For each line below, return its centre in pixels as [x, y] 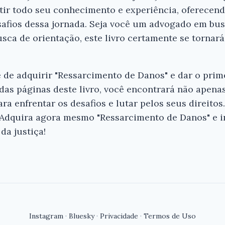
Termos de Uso [170, 216]
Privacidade [119, 216]
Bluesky [82, 216]
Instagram [46, 216]
